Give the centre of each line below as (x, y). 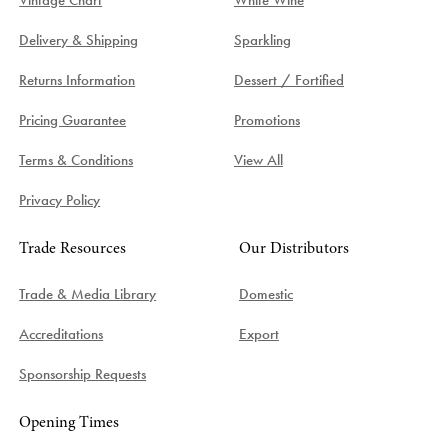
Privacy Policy (60, 199)
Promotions (267, 119)
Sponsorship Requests (83, 373)
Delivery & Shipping (79, 39)
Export (259, 333)
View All (258, 159)
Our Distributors (294, 248)
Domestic (266, 293)
